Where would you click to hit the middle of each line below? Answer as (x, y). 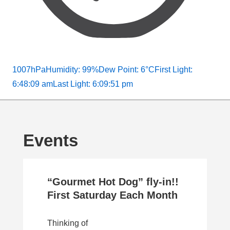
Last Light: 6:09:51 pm (93, 84)
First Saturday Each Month (112, 195)
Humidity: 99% (72, 70)
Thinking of (68, 223)
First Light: (174, 70)
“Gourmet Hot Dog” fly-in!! (113, 182)
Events (51, 141)
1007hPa (29, 70)
